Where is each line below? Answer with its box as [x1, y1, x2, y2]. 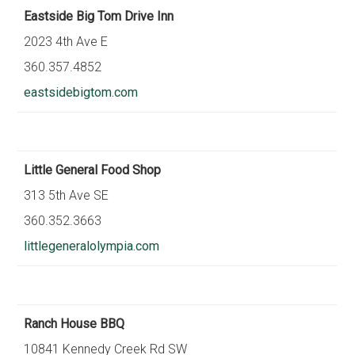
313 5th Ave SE [24, 188, 109, 203]
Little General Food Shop [24, 162, 162, 177]
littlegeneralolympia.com [24, 239, 160, 254]
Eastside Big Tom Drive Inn [24, 9, 174, 24]
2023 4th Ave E [24, 34, 109, 49]
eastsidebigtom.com [24, 85, 139, 100]
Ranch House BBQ [24, 316, 125, 331]
